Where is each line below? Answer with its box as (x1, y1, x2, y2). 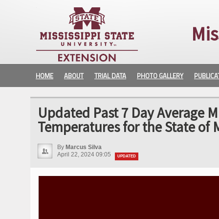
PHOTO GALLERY (137, 71, 183, 81)
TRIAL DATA (94, 71, 126, 81)
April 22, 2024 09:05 (57, 151, 112, 158)
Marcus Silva (66, 144, 102, 151)
